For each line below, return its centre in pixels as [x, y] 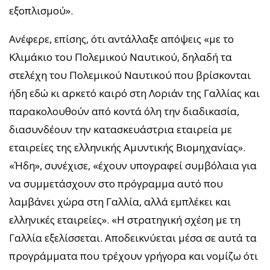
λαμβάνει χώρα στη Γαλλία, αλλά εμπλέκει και [120, 202]
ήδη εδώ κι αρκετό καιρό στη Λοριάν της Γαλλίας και [134, 93]
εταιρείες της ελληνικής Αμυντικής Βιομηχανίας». [127, 148]
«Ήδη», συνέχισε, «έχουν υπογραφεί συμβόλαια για [133, 166]
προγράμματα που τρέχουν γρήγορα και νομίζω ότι [133, 256]
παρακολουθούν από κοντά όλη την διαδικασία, [124, 111]
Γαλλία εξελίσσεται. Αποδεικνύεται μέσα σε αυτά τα [133, 238]
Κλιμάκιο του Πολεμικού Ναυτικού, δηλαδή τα [121, 57]
